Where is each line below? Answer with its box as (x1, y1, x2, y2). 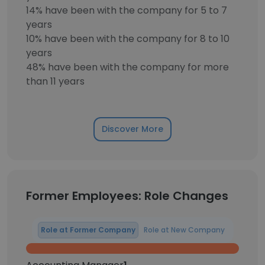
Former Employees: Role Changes (26, 188, 228, 204)
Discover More (102, 123, 163, 135)
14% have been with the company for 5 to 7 (26, 4, 227, 17)
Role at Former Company (40, 225, 135, 235)
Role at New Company (143, 225, 225, 235)
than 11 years (26, 75, 85, 88)
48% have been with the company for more (26, 60, 229, 74)
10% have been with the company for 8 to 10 (26, 32, 230, 46)
